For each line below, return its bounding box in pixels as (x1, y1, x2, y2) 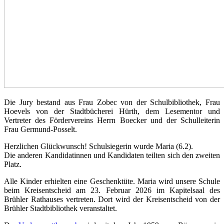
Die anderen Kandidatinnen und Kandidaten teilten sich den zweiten (4, 150, 220, 159)
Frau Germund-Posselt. (4, 124, 77, 133)
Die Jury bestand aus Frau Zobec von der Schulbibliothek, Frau (4, 97, 220, 106)
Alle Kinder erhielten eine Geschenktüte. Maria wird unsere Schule (4, 176, 220, 185)
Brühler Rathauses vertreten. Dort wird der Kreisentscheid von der (4, 194, 220, 203)
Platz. (4, 159, 23, 168)
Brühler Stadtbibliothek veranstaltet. (4, 203, 119, 212)
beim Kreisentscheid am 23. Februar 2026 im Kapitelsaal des (4, 185, 220, 194)
